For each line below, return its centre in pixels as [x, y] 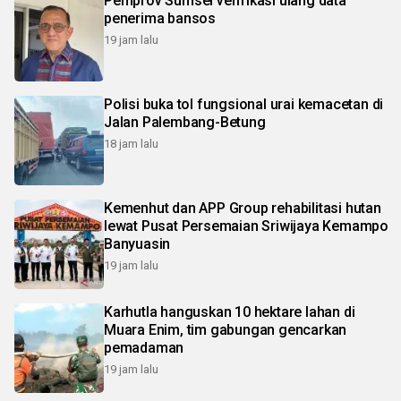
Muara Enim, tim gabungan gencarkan [226, 330]
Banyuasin [137, 244]
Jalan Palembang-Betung [185, 123]
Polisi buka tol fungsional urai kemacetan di [244, 105]
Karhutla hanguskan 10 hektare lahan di [230, 312]
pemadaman [144, 348]
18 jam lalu [131, 144]
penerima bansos [160, 19]
